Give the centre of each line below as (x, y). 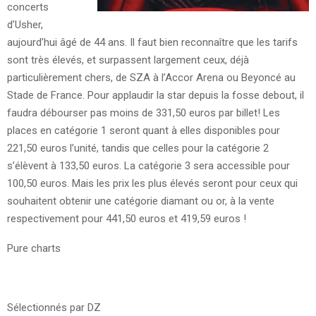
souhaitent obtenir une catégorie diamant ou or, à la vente (141, 201)
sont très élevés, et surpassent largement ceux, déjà (128, 60)
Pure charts (34, 248)
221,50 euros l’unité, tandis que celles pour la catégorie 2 (138, 148)
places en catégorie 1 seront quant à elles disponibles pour (144, 130)
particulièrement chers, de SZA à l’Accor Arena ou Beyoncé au (151, 77)
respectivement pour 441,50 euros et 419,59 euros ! (127, 218)
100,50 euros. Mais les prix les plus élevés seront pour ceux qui (152, 183)
